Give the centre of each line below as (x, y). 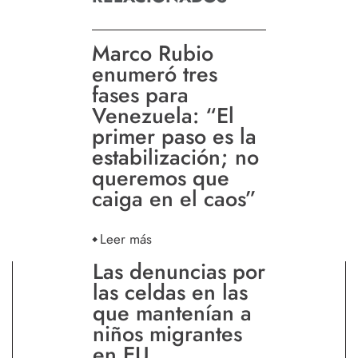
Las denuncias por (179, 272)
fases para (140, 95)
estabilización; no (175, 157)
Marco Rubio (153, 54)
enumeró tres (155, 74)
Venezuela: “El (163, 116)
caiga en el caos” (174, 199)
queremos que (161, 178)
